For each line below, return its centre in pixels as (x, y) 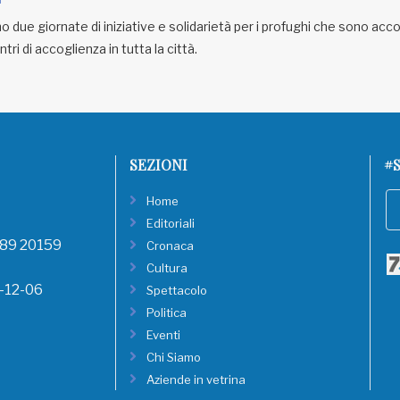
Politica (167, 312)
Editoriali (171, 223)
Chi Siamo (174, 357)
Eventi (163, 335)
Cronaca (170, 246)
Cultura (167, 268)
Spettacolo (177, 290)
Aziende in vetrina (196, 379)
